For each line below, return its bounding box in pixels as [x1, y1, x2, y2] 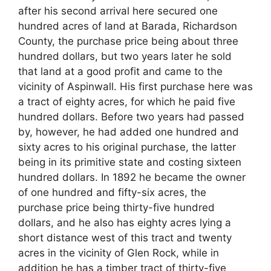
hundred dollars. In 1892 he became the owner [18, 171, 246, 184]
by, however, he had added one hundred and [18, 126, 239, 139]
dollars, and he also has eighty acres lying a [18, 217, 231, 229]
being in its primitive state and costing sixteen [18, 156, 241, 169]
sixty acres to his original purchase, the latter [18, 141, 236, 154]
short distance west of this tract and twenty [18, 232, 232, 244]
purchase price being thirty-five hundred [18, 201, 215, 214]
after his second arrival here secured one [18, 5, 218, 18]
